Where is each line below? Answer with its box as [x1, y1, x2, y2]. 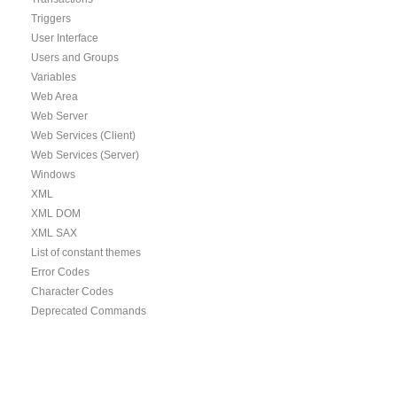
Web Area [31, 90, 78, 103]
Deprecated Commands [31, 305, 146, 317]
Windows [31, 168, 75, 181]
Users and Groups [31, 51, 119, 64]
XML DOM [31, 207, 81, 220]
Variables [31, 71, 76, 83]
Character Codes [31, 285, 113, 298]
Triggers [31, 12, 71, 25]
